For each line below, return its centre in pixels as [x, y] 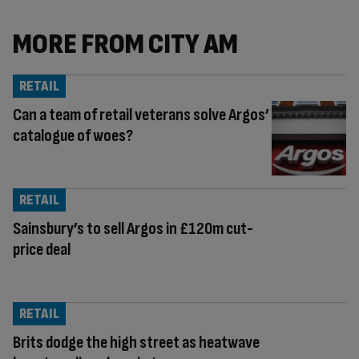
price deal [42, 249]
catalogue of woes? [73, 136]
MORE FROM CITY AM [125, 44]
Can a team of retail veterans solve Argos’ [141, 115]
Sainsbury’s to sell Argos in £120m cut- [133, 228]
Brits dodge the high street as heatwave [136, 342]
